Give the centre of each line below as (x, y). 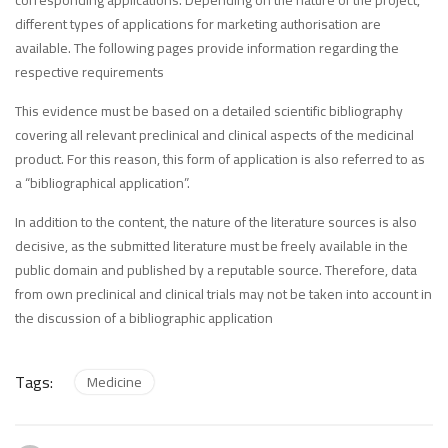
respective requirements (89, 72)
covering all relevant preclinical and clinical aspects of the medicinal (214, 135)
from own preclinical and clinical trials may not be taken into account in (223, 294)
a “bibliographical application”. (102, 183)
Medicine (114, 382)
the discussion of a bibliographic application (144, 318)
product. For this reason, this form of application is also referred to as (220, 159)
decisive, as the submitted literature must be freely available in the (211, 246)
